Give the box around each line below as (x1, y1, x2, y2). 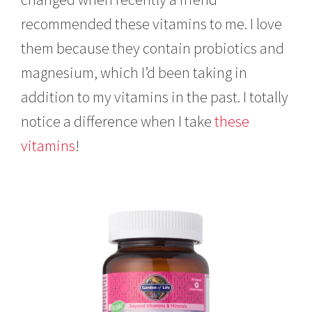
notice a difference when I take (21, 111, 215, 131)
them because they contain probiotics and (21, 38, 285, 58)
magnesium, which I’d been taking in (21, 62, 248, 82)
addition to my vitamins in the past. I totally (21, 86, 289, 107)
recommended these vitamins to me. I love (21, 13, 283, 33)
